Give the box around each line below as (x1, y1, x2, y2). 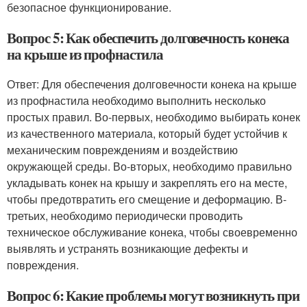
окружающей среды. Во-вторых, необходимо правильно (7, 158, 292, 174)
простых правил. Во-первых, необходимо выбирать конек (7, 109, 300, 125)
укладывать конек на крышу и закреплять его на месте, (7, 175, 287, 191)
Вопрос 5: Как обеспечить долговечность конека (7, 27, 289, 48)
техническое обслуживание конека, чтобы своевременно (7, 224, 297, 240)
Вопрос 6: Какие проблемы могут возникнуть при (7, 285, 299, 306)
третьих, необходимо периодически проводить (7, 208, 243, 223)
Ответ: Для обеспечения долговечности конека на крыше (7, 76, 297, 92)
